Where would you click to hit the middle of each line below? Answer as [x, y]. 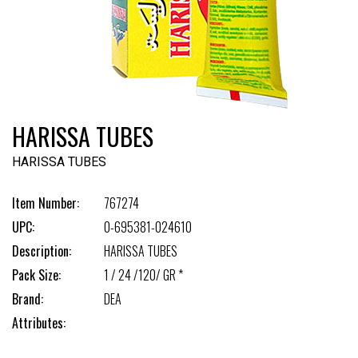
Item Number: [46, 203]
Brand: [28, 299]
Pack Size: [36, 275]
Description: [42, 251]
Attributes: [39, 323]
